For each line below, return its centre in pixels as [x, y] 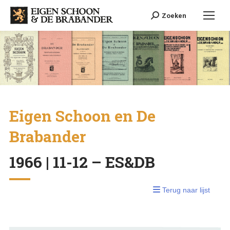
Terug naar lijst [185, 190]
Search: [162, 16]
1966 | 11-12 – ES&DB [82, 162]
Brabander [47, 137]
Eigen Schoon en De [82, 116]
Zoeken [174, 15]
